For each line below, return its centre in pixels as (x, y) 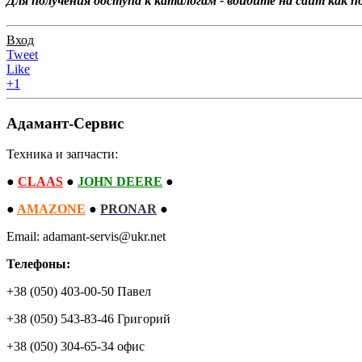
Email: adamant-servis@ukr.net (86, 237)
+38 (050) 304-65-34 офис (76, 347)
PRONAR (128, 209)
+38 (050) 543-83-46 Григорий (88, 319)
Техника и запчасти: (62, 154)
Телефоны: (38, 264)
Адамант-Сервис (65, 123)
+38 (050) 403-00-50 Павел (79, 292)
